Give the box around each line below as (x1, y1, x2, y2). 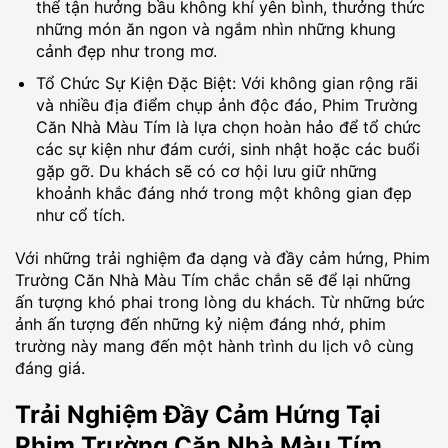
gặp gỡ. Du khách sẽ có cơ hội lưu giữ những (35, 160, 377, 181)
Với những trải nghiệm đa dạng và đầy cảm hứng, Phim (15, 247, 430, 268)
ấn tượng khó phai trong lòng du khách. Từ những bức (15, 291, 425, 312)
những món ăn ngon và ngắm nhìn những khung (35, 19, 396, 40)
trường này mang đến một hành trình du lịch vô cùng (15, 335, 414, 356)
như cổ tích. (35, 204, 125, 225)
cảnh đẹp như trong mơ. (35, 41, 217, 62)
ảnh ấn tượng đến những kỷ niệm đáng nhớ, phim (15, 313, 386, 334)
